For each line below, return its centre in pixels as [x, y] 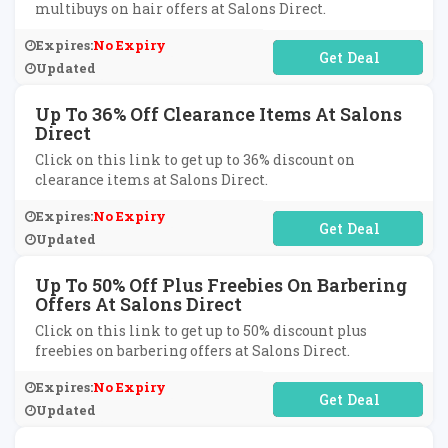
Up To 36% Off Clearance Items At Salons [218, 114]
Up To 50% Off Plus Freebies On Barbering [221, 285]
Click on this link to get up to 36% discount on [195, 159]
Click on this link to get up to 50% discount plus [201, 330]
